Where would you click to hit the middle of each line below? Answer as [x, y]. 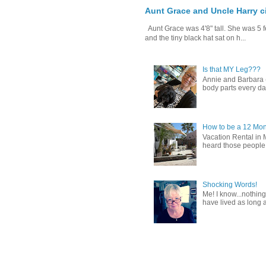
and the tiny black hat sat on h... [195, 38]
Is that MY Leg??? [231, 70]
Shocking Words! [229, 185]
